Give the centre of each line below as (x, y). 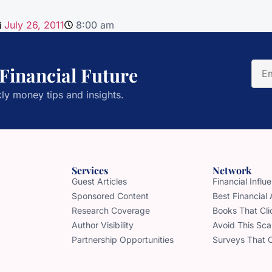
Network (232, 170)
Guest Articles (99, 181)
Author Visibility (103, 225)
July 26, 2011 (34, 25)
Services (90, 170)
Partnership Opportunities (123, 239)
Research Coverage (111, 210)
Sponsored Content (110, 195)
